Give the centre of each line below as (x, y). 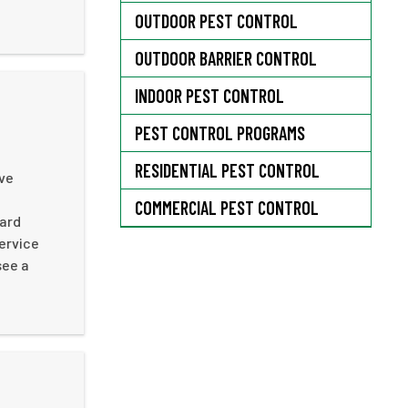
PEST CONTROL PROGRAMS (220, 133)
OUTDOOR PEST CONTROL (216, 20)
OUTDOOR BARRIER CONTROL (226, 58)
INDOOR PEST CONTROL (209, 95)
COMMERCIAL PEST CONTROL (227, 207)
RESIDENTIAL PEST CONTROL (227, 170)
